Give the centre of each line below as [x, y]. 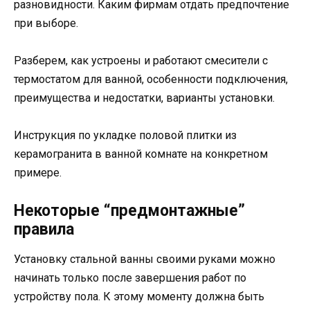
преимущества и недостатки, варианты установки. [144, 98]
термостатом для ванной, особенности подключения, [151, 80]
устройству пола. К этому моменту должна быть [139, 296]
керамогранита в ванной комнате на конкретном [141, 154]
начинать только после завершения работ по [130, 277]
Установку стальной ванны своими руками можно [145, 259]
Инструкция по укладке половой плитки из [125, 136]
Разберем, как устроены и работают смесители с [141, 61]
